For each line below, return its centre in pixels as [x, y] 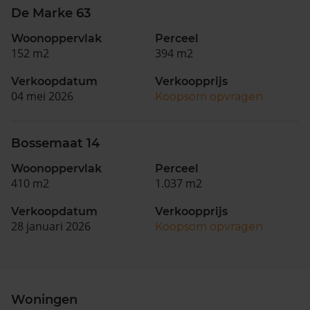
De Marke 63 [51, 13]
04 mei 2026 [42, 96]
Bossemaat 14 [55, 143]
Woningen [44, 300]
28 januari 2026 [51, 226]
